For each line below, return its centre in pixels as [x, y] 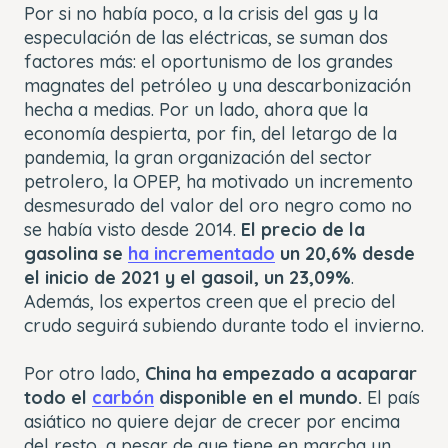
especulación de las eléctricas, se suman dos [206, 37]
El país [391, 397]
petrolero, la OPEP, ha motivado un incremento [218, 181]
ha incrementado [201, 253]
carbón [123, 397]
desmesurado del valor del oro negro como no [218, 205]
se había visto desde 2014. [132, 229]
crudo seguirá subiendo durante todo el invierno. [224, 325]
